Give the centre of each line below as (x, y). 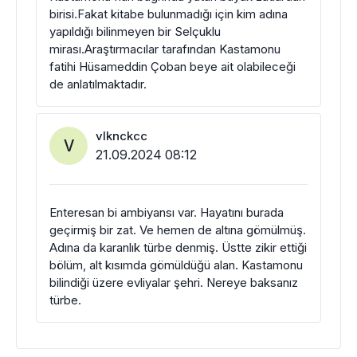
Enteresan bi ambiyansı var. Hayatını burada (167, 213)
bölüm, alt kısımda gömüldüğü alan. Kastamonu (176, 265)
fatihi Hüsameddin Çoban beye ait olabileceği (173, 67)
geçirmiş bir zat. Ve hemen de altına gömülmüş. (178, 230)
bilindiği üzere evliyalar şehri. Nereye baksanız (174, 283)
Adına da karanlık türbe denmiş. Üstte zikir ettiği (178, 248)
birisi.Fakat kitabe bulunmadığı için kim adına (169, 14)
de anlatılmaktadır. (98, 84)
